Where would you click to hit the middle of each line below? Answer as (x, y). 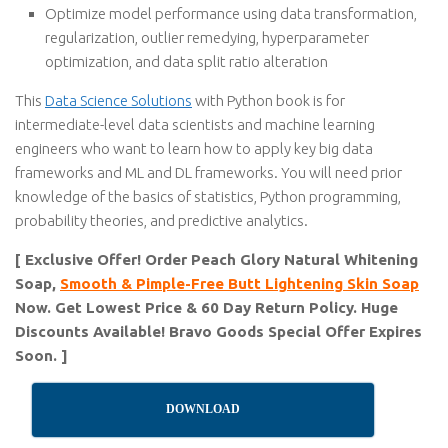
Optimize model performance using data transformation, (231, 13)
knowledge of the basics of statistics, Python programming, (208, 196)
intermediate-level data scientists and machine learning (195, 124)
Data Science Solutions (118, 100)
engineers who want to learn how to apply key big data (194, 148)
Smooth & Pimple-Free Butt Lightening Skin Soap (239, 283)
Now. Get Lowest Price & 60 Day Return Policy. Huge (206, 307)
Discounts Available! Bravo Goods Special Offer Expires (218, 331)
